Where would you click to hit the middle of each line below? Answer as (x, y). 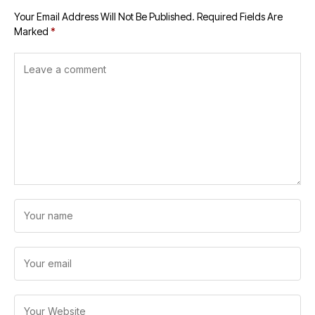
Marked (32, 31)
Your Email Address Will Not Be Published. (104, 17)
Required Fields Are (240, 17)
